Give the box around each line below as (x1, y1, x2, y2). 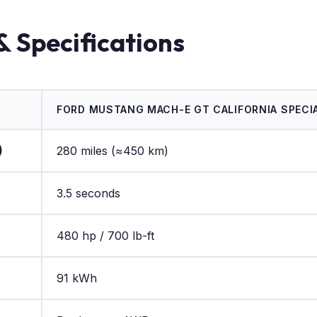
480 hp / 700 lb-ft (57, 228, 154, 243)
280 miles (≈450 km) (57, 143, 168, 158)
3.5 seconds (57, 185, 120, 200)
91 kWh (57, 270, 97, 285)
